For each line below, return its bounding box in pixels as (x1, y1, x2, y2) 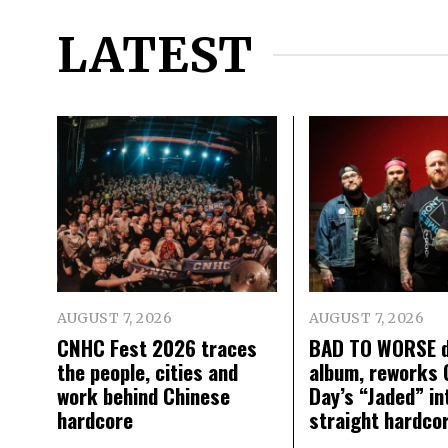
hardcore (57, 404, 133, 436)
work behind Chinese (57, 380, 230, 412)
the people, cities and (57, 356, 238, 388)
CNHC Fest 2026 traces (57, 332, 257, 364)
